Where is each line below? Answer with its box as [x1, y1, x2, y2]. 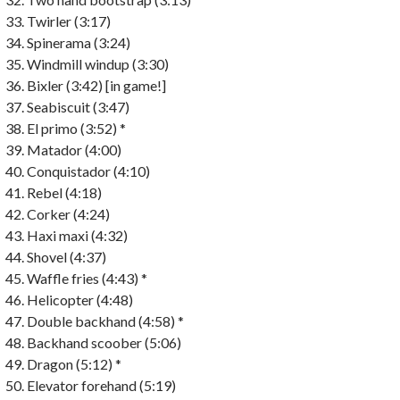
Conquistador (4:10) [27, 162, 150, 179]
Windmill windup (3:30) [27, 54, 169, 72]
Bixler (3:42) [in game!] [27, 76, 166, 94]
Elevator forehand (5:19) [27, 376, 176, 394]
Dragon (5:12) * [27, 354, 121, 372]
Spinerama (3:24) [27, 33, 130, 51]
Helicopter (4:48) [27, 290, 133, 308]
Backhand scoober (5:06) [27, 333, 181, 351]
